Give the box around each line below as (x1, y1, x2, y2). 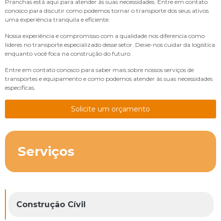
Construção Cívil (16, 199, 86, 209)
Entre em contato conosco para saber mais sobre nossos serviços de (5, 66, 194, 74)
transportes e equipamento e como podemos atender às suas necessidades (5, 74, 213, 82)
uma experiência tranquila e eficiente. (5, 15, 110, 23)
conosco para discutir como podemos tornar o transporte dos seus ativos (5, 6, 209, 14)
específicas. (5, 83, 36, 91)
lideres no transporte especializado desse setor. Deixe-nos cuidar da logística (5, 40, 215, 48)
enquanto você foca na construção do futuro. (5, 49, 132, 57)
